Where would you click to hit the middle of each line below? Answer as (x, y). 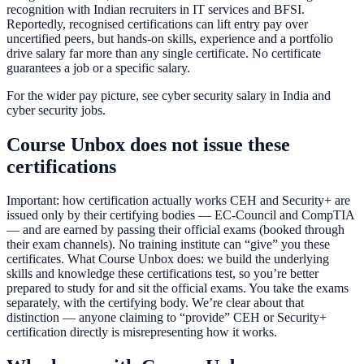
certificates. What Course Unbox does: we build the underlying (168, 259)
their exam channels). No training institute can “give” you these (168, 245)
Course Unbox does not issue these (148, 144)
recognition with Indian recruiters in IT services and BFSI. (156, 9)
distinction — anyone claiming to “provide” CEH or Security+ (167, 318)
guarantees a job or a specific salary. (98, 67)
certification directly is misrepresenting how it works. (142, 332)
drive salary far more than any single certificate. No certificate (164, 53)
